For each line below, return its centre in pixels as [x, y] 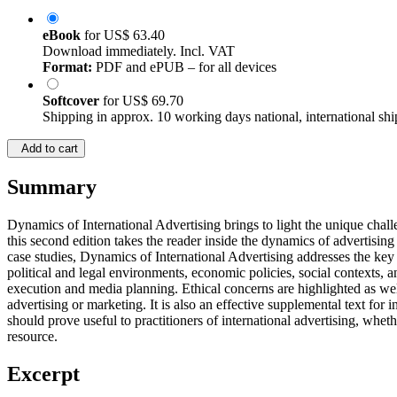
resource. [32, 337]
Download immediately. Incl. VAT [139, 51]
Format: [67, 67]
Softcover [73, 101]
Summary [52, 187]
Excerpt [43, 374]
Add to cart [46, 149]
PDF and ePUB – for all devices [184, 67]
